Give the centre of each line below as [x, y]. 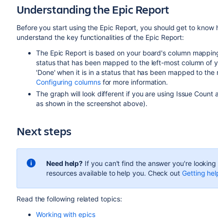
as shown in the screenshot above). [91, 103]
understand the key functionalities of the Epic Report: [100, 37]
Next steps [44, 131]
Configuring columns [68, 82]
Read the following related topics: [69, 199]
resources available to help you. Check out [114, 173]
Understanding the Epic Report [93, 9]
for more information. [134, 82]
